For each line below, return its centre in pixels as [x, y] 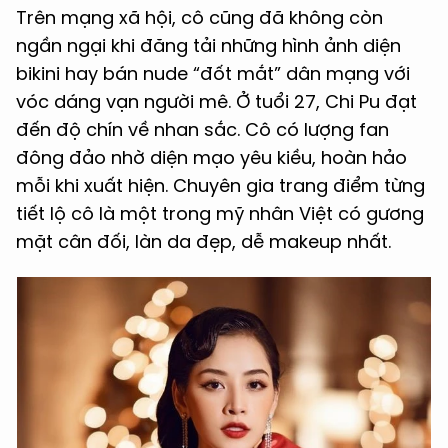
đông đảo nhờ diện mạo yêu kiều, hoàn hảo [211, 158]
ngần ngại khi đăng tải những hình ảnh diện [208, 46]
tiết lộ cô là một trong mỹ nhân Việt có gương [220, 214]
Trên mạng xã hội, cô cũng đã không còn [199, 18]
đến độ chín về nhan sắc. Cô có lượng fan [202, 130]
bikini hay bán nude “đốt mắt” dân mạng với [213, 74]
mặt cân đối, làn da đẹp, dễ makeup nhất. [203, 242]
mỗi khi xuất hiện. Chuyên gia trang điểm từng [220, 186]
